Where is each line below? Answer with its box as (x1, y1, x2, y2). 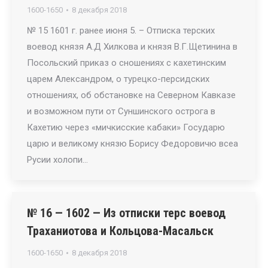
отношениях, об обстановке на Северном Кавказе (27, 90, 236, 100)
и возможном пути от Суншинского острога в (27, 106, 215, 117)
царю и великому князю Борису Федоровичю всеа (27, 138, 238, 149)
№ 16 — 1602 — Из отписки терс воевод (27, 206, 226, 220)
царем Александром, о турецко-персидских (27, 74, 209, 84)
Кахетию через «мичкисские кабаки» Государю (27, 122, 225, 133)
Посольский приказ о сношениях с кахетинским (27, 57, 226, 68)
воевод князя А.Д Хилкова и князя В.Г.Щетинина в (27, 41, 237, 52)
